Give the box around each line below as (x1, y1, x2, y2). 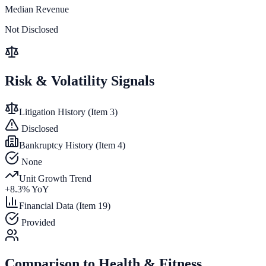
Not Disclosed (5, 24, 58, 34)
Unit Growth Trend (19, 173, 91, 183)
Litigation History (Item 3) (19, 106, 118, 117)
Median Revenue (5, 4, 69, 14)
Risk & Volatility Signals (5, 72, 154, 88)
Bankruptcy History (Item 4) (19, 140, 125, 150)
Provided (19, 217, 55, 227)
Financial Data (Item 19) (19, 200, 110, 211)
